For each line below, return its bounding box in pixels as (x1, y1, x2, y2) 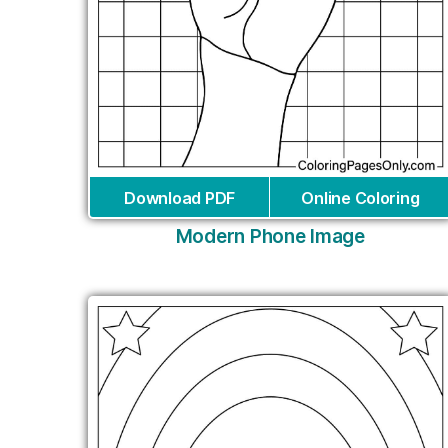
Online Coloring (301, 188, 420, 209)
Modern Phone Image (175, 225, 365, 249)
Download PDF (124, 188, 235, 209)
